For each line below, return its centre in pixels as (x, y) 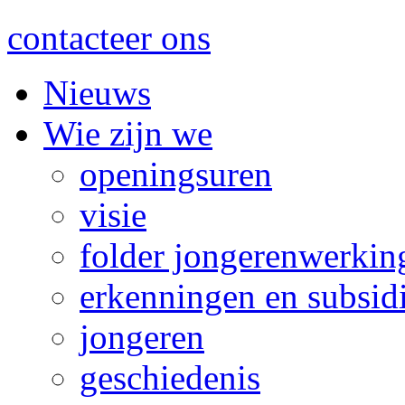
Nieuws (97, 93)
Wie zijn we (128, 134)
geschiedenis (170, 378)
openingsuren (176, 174)
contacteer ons (109, 38)
